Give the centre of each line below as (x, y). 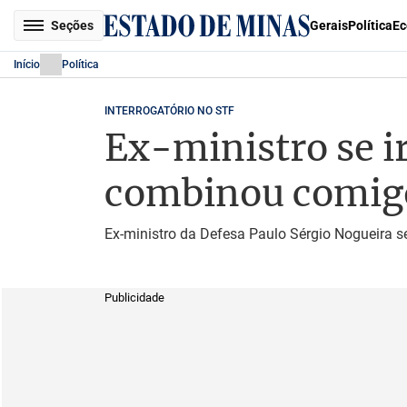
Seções (72, 25)
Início (27, 65)
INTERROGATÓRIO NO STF (169, 111)
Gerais (329, 25)
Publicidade (134, 298)
